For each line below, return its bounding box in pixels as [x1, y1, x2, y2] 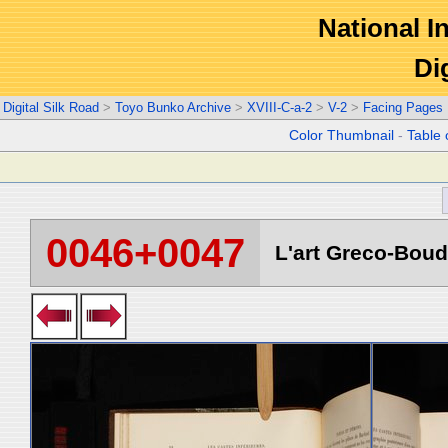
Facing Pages [363, 100, 443, 115]
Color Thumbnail [289, 128, 395, 143]
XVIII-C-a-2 [247, 100, 312, 115]
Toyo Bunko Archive [115, 100, 231, 115]
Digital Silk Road [3, 100, 99, 115]
